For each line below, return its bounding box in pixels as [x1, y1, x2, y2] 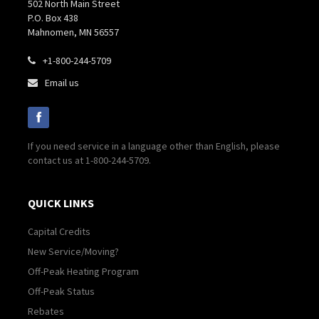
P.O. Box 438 [28, 11, 78, 24]
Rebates [28, 304, 64, 318]
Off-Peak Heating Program [28, 264, 139, 278]
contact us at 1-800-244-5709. [28, 153, 151, 167]
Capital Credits [28, 224, 90, 238]
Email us [45, 75, 79, 89]
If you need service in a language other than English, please [28, 139, 280, 152]
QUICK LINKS [28, 195, 94, 210]
